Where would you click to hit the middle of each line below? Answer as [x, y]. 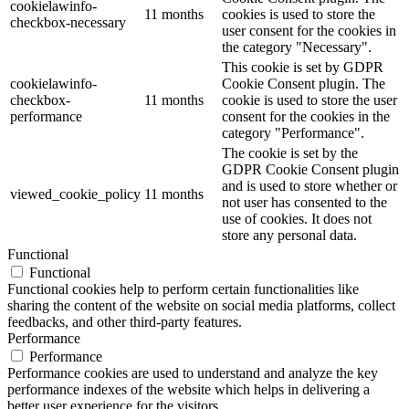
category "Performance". [293, 132]
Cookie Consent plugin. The [304, 83]
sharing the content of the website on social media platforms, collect [201, 305]
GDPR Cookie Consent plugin [310, 169]
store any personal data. [289, 235]
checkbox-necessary [68, 22]
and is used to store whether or [309, 185]
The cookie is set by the [290, 152]
